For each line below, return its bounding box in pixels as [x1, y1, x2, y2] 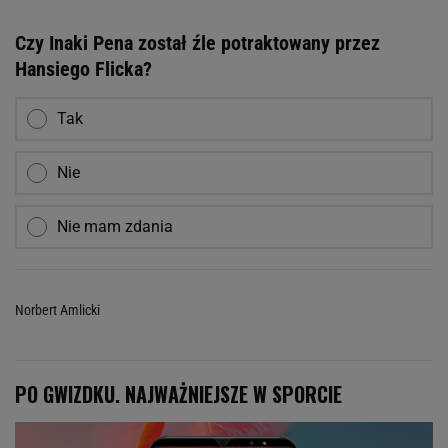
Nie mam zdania [57, 216, 173, 236]
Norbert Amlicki [15, 301, 100, 318]
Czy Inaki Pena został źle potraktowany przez [15, 30, 380, 55]
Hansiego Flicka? [15, 56, 152, 81]
